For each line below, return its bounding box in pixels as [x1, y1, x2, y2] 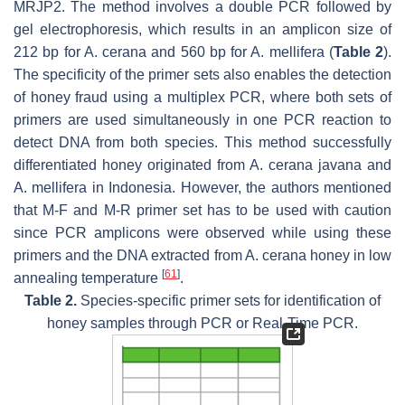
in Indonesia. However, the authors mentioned [87, 180, 392, 196]
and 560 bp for [146, 44, 251, 61]
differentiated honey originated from [14, 157, 250, 174]
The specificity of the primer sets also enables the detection [14, 67, 391, 83]
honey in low [306, 248, 392, 264]
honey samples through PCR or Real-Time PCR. [47, 316, 358, 332]
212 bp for [14, 44, 84, 61]
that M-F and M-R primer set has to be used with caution [14, 202, 391, 219]
